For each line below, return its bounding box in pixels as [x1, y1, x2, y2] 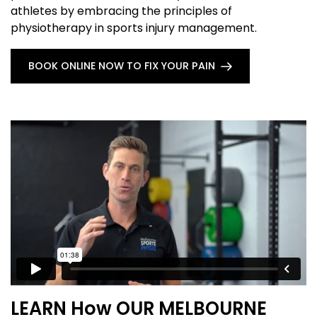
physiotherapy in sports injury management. [11, 19, 257, 36]
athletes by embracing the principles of [11, 2, 232, 19]
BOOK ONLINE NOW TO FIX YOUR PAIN [28, 59, 215, 74]
